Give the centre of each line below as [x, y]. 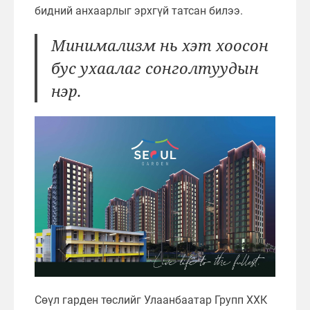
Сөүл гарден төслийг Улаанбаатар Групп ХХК [151, 300]
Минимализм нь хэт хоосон [160, 45]
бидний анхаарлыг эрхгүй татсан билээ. [139, 10]
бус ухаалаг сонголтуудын [155, 67]
